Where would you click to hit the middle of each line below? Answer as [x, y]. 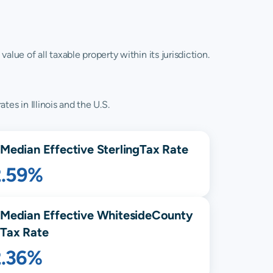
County [172, 215]
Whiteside [124, 215]
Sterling [118, 149]
